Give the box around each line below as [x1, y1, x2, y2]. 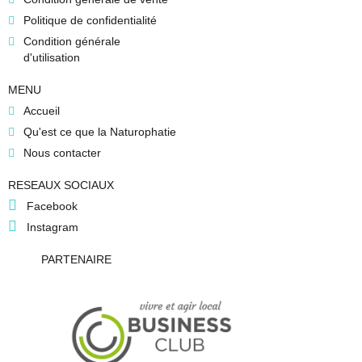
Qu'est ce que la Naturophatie [23, 125, 176, 139]
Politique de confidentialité [23, 14, 157, 27]
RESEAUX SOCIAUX [8, 179, 114, 192]
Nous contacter [23, 146, 101, 160]
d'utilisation [23, 51, 80, 65]
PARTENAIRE [41, 253, 112, 267]
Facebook [27, 200, 78, 213]
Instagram [27, 221, 78, 234]
